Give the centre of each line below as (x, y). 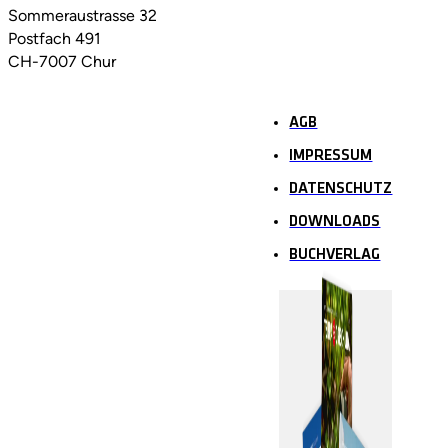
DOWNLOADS (335, 222)
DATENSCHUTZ (341, 189)
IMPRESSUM (331, 156)
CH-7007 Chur (62, 62)
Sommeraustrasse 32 (82, 16)
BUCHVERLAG (335, 255)
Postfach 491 (54, 39)
